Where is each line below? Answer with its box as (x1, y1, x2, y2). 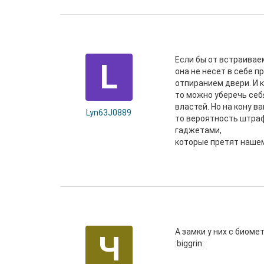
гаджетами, (175, 126, 222, 135)
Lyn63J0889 (86, 108, 131, 117)
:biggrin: (175, 239, 204, 248)
